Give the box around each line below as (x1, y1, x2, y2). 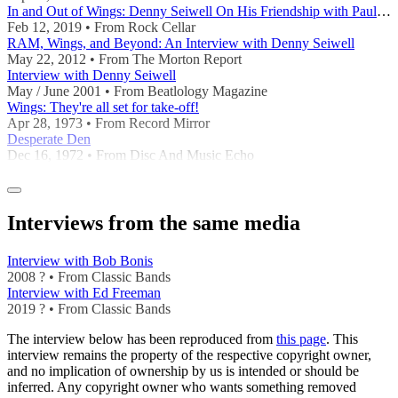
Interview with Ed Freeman (7, 284, 161, 300)
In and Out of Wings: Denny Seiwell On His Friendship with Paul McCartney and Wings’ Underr (377, 3, 391, 19)
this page (276, 330, 326, 346)
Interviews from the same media (7, 211, 300, 235)
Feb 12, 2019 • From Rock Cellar (7, 19, 195, 35)
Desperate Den (7, 131, 91, 147)
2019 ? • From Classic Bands (7, 300, 171, 316)
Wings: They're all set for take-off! (7, 99, 199, 115)
